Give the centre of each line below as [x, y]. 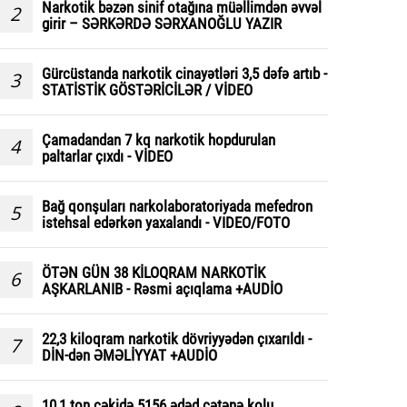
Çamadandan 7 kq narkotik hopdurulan [159, 140]
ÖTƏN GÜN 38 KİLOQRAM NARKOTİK [154, 273]
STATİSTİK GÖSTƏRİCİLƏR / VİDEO [147, 90]
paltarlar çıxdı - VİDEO [107, 157]
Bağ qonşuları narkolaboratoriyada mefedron [177, 207]
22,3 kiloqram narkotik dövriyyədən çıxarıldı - [177, 339]
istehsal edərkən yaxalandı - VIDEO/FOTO [166, 223]
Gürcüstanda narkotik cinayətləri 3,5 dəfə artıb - [184, 74]
